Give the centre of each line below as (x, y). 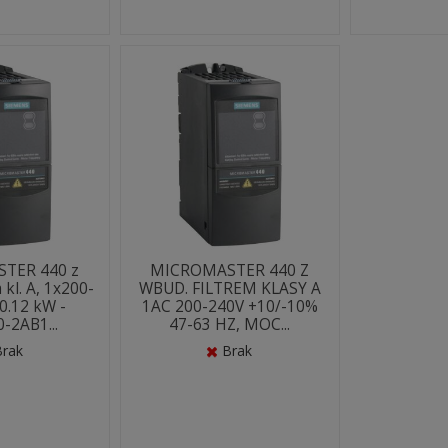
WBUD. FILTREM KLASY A (229, 288)
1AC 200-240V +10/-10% (229, 306)
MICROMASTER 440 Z (230, 270)
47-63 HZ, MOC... (230, 324)
